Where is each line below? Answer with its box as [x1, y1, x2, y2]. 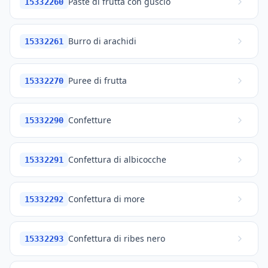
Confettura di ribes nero [68, 233, 166, 244]
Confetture [68, 114, 112, 126]
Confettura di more [68, 193, 145, 205]
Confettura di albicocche [68, 154, 167, 165]
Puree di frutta [68, 75, 127, 86]
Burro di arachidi [68, 35, 137, 47]
